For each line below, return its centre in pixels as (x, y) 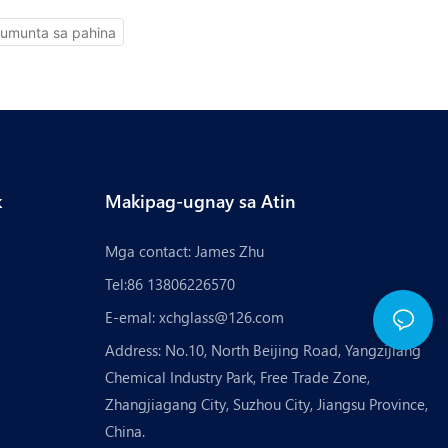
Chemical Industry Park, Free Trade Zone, (237, 376)
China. (124, 430)
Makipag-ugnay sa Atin (200, 201)
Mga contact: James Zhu (184, 250)
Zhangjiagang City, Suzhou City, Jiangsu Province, (266, 403)
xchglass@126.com (221, 316)
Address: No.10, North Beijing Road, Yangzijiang (262, 349)
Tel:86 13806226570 (169, 283)
